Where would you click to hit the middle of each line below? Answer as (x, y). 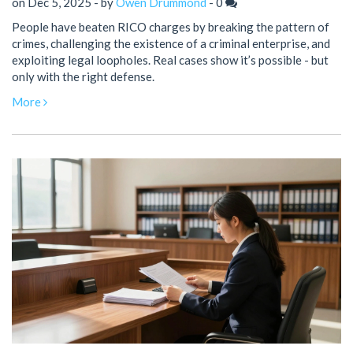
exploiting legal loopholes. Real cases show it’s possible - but (170, 60)
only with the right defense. (83, 77)
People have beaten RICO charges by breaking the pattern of (171, 27)
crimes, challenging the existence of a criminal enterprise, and (171, 44)
